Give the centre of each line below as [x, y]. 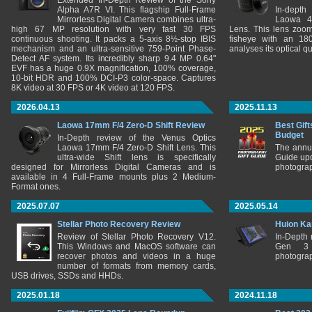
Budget [289, 135]
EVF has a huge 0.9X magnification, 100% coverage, [114, 68]
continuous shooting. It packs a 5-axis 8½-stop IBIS [114, 39]
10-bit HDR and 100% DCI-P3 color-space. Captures [114, 78]
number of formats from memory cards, [136, 266]
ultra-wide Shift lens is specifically [136, 157]
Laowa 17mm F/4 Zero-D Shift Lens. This [136, 148]
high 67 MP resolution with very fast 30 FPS [114, 29]
